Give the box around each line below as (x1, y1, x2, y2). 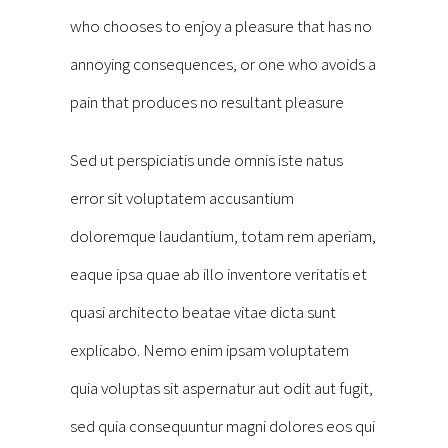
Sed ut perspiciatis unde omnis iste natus (70, 149, 343, 172)
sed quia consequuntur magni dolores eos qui (70, 415, 375, 438)
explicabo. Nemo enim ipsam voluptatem (70, 339, 349, 362)
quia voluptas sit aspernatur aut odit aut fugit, (70, 377, 373, 400)
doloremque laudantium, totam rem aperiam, (70, 225, 376, 248)
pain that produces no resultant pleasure (70, 91, 344, 114)
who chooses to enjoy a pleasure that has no (70, 15, 372, 38)
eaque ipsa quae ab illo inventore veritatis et (70, 263, 367, 286)
